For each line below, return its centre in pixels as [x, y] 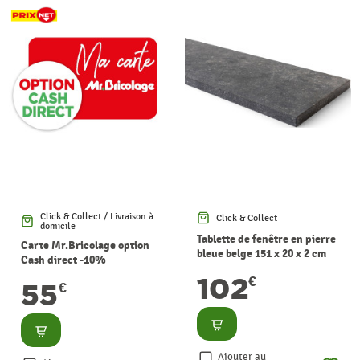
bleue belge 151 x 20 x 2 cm [262, 253]
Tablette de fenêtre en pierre [266, 239]
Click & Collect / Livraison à [97, 216]
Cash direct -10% [63, 260]
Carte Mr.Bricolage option [85, 245]
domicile [58, 225]
